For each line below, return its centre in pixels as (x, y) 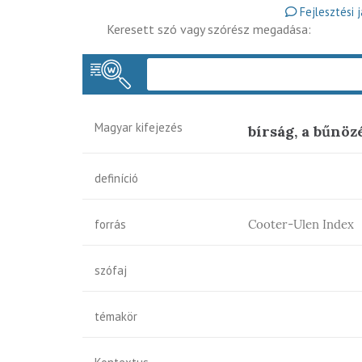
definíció (116, 178)
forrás (110, 224)
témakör (116, 316)
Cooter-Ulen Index (301, 224)
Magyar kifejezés (139, 127)
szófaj (111, 270)
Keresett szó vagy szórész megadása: (209, 29)
